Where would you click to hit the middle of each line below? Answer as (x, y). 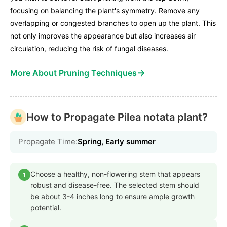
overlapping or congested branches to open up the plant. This (113, 23)
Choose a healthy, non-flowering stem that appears (115, 174)
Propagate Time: (48, 142)
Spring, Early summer (117, 142)
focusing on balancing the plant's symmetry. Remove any (105, 11)
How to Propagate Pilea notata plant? (117, 117)
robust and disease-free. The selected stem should (115, 185)
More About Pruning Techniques (73, 73)
